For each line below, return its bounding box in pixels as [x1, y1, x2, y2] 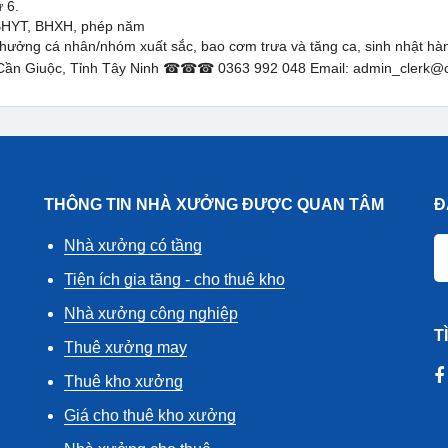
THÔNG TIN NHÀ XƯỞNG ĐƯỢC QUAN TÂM [44, 196, 384, 213]
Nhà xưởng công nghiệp [64, 305, 238, 322]
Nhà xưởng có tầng [64, 237, 202, 254]
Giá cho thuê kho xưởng [64, 407, 236, 424]
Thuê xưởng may [64, 339, 187, 356]
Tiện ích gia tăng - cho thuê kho [64, 271, 285, 288]
